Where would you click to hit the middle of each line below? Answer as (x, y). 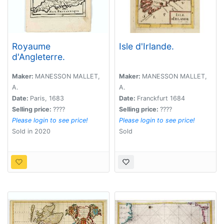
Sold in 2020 (31, 131)
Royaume (31, 46)
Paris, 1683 (47, 98)
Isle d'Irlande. (146, 46)
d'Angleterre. (38, 56)
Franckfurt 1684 (161, 98)
